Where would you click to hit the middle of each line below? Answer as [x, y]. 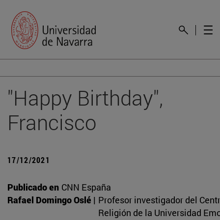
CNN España [86, 187]
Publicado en [33, 187]
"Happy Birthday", [85, 97]
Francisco [52, 122]
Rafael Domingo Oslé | [52, 200]
